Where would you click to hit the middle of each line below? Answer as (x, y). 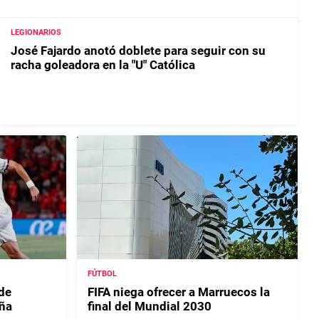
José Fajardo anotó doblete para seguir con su (138, 51)
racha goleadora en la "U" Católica (103, 65)
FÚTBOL (103, 273)
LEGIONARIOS (36, 33)
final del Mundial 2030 (150, 306)
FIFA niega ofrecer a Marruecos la (179, 292)
